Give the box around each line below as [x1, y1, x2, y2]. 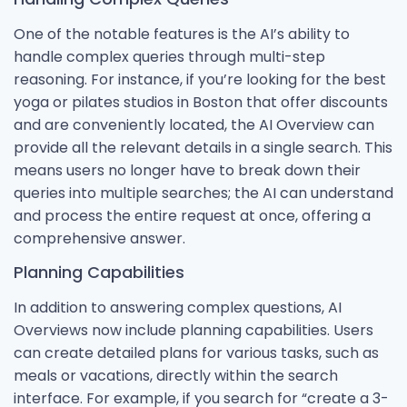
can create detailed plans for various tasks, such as [14, 342, 379, 363]
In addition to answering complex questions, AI [14, 296, 342, 318]
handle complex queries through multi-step [14, 45, 325, 67]
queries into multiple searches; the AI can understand [14, 182, 393, 203]
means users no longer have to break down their [14, 159, 361, 181]
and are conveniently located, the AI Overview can [14, 114, 374, 135]
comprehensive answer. [14, 227, 185, 249]
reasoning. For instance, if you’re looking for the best [14, 68, 386, 90]
